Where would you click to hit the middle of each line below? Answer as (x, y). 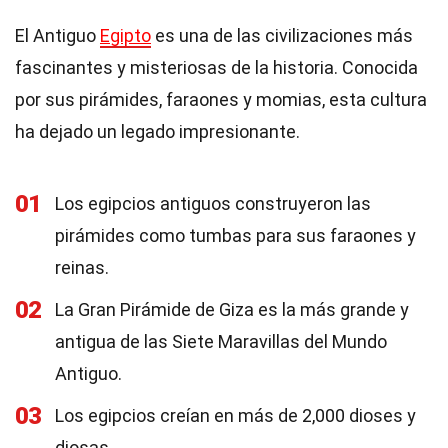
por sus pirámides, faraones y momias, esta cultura (221, 99)
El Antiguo (57, 35)
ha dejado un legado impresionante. (157, 131)
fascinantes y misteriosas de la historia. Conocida (216, 67)
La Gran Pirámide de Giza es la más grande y (232, 309)
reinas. (82, 267)
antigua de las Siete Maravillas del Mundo (221, 341)
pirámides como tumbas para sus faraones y (235, 235)
